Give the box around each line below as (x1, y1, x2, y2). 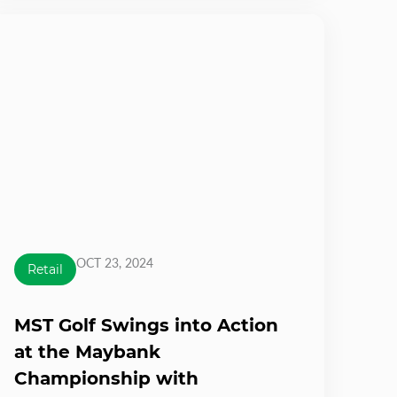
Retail (27, 261, 63, 277)
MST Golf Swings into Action (14, 314, 278, 336)
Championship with (14, 367, 198, 389)
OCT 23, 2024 (76, 254, 153, 270)
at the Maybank (14, 340, 160, 362)
